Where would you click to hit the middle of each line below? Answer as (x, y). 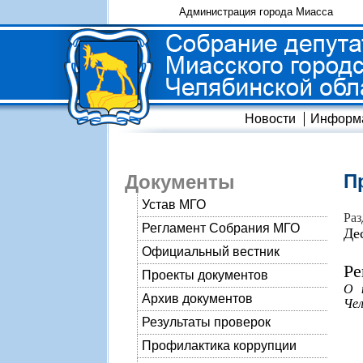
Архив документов (197, 299)
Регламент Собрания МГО (221, 228)
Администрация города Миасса (256, 12)
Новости (270, 119)
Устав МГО (174, 205)
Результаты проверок (206, 322)
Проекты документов (205, 275)
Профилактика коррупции (219, 346)
